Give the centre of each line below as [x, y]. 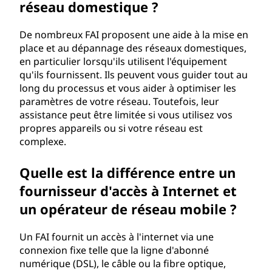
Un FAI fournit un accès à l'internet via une [117, 237]
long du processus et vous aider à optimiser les [128, 88]
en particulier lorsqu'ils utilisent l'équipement [123, 61]
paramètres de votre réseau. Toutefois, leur [119, 101]
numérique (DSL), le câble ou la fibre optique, [123, 263]
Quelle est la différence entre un [127, 172]
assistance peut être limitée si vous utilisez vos [126, 115]
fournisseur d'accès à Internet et [128, 191]
